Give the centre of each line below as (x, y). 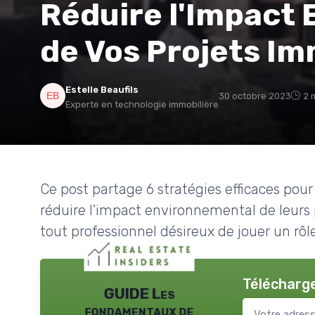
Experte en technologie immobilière (142, 104)
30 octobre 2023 (255, 96)
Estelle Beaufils (102, 89)
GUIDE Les (139, 294)
